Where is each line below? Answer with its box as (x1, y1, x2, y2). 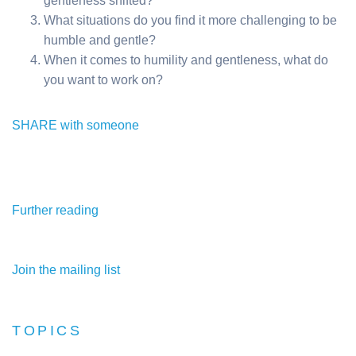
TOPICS (12, 322, 83, 339)
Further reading (12, 203, 99, 217)
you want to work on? (44, 72, 163, 87)
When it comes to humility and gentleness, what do (44, 52, 328, 67)
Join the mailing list (12, 262, 120, 277)
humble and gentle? (44, 33, 156, 47)
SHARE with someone (12, 118, 139, 132)
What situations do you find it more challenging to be (44, 13, 337, 27)
